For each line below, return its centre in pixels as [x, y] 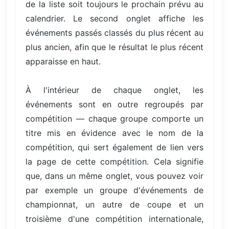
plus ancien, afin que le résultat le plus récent [114, 47]
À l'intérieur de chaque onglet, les [114, 90]
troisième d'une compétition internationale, [114, 219]
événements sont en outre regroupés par [114, 105]
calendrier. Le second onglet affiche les [114, 19]
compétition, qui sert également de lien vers [114, 147]
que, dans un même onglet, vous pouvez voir [114, 176]
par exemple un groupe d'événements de [114, 190]
